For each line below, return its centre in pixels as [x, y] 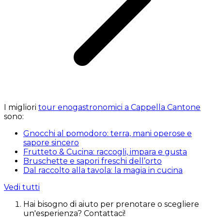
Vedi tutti [22, 187]
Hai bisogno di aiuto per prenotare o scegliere [111, 204]
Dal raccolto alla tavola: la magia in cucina [103, 170]
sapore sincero [51, 143]
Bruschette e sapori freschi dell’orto [93, 161]
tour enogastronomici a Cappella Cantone [119, 108]
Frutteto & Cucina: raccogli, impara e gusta [105, 152]
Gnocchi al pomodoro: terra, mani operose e [108, 134]
